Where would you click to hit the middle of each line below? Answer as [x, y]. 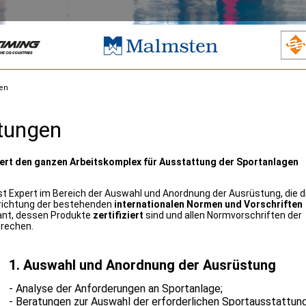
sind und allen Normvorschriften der [222, 215]
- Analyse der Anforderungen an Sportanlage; [115, 289]
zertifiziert [118, 215]
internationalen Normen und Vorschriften [208, 205]
